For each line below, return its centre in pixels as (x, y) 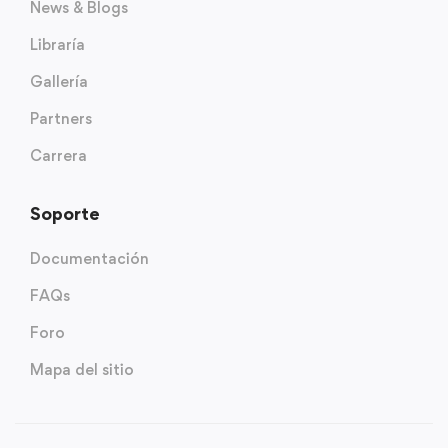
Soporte (65, 213)
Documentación (89, 258)
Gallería (59, 81)
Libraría (57, 44)
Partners (61, 118)
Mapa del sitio (82, 369)
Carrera (58, 155)
